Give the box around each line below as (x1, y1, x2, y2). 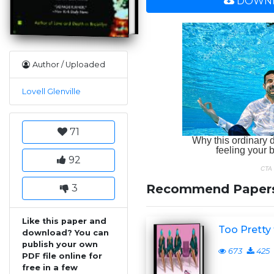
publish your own (22, 240, 98, 250)
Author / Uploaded (32, 60, 105, 70)
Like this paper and (22, 217, 106, 226)
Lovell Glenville (22, 87, 81, 97)
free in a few (22, 263, 78, 273)
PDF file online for (22, 251, 102, 261)
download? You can (22, 228, 109, 238)
